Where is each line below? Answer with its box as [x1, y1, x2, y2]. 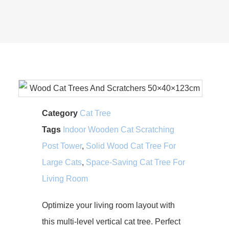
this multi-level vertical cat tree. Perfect [42, 217, 180, 226]
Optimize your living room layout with [42, 201, 175, 210]
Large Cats [42, 158, 82, 167]
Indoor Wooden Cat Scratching [63, 125, 174, 134]
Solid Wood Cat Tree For [86, 142, 176, 150]
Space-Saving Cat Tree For [86, 158, 185, 167]
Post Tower [42, 142, 82, 150]
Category [42, 109, 78, 118]
